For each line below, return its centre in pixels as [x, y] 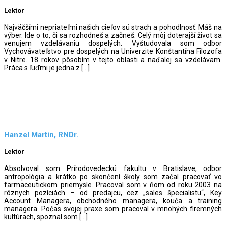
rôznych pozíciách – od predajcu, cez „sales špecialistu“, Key [113, 192]
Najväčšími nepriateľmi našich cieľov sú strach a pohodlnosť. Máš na [113, 27]
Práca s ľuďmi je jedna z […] [47, 67]
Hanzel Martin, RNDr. [41, 135]
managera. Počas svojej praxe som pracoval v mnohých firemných [113, 209]
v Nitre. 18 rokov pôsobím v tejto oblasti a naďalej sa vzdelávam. [113, 59]
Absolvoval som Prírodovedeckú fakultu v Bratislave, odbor [113, 168]
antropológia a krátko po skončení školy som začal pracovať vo [113, 176]
